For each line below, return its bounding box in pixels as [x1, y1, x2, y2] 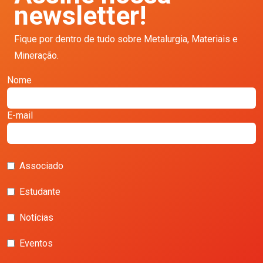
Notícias [19, 211, 53, 223]
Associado [19, 160, 63, 171]
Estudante [19, 186, 60, 197]
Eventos [19, 237, 53, 249]
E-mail [7, 109, 33, 121]
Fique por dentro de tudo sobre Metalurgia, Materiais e [14, 33, 238, 45]
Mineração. [14, 49, 59, 61]
